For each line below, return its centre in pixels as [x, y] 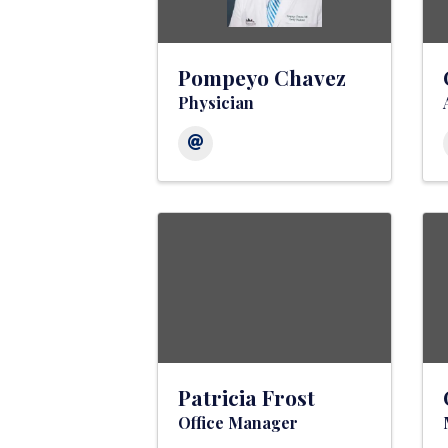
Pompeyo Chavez [262, 77]
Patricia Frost [246, 397]
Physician [216, 103]
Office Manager [238, 423]
